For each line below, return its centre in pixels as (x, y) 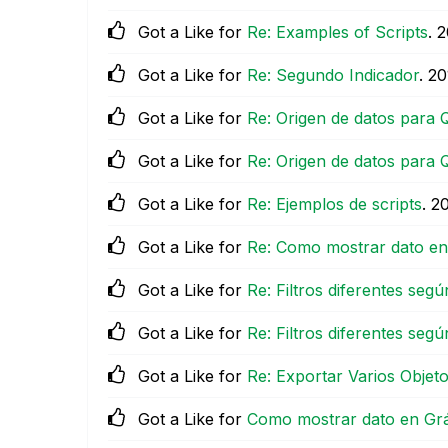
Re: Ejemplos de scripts (334, 204)
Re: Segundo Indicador (333, 75)
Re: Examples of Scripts (337, 32)
